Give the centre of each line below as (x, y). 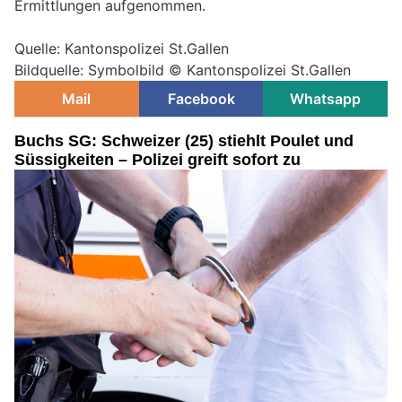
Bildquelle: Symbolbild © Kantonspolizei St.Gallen (183, 70)
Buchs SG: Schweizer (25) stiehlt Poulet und (184, 141)
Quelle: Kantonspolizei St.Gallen (122, 49)
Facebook (201, 99)
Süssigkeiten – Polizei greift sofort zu (157, 160)
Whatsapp (326, 99)
